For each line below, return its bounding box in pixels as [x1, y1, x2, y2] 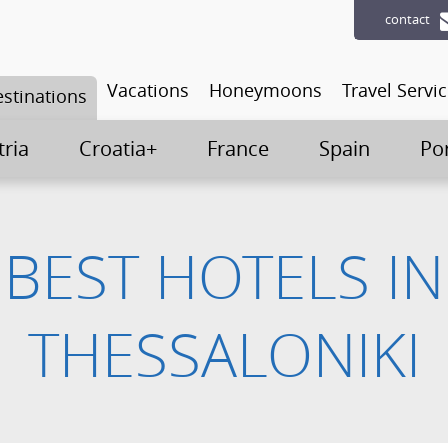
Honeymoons [209, 78, 322, 102]
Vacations [107, 78, 189, 102]
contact [385, 10, 430, 28]
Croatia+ [78, 135, 157, 162]
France [206, 135, 269, 162]
